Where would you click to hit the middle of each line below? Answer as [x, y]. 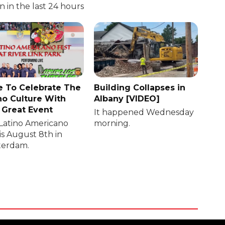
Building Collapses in [140, 88]
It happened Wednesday [144, 113]
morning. [112, 124]
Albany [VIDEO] [127, 99]
